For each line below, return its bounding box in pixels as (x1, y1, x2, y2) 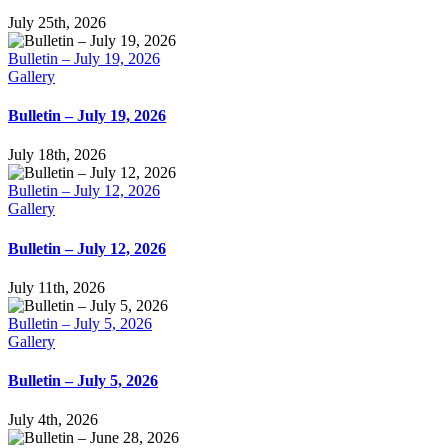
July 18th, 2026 (8, 146, 106, 164)
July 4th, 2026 (8, 411, 98, 429)
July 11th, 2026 (8, 278, 105, 296)
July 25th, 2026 (8, 13, 106, 31)
